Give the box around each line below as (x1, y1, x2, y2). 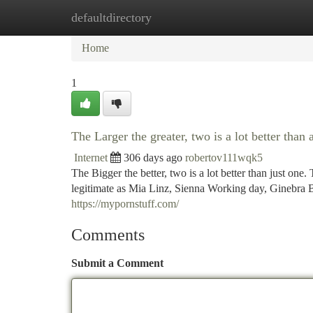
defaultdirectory (71, 10, 152, 24)
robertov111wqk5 (185, 152, 263, 163)
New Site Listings (140, 11, 219, 23)
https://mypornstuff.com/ (71, 198, 179, 210)
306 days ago (124, 152, 182, 163)
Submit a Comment (71, 257, 163, 269)
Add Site (240, 11, 279, 23)
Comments (71, 226, 145, 244)
